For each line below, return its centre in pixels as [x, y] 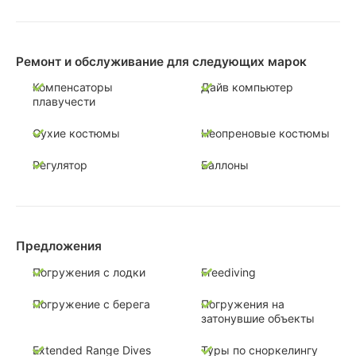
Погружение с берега [91, 304]
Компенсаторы [73, 87]
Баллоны [224, 165]
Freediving [228, 272]
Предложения [59, 246]
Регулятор [60, 165]
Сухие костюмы [76, 133]
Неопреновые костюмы [265, 133]
